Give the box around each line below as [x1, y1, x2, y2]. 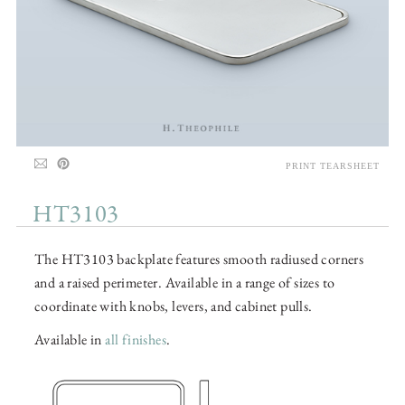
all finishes [105, 330, 167, 350]
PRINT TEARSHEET [286, 161, 380, 172]
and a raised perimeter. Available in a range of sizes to [34, 273, 335, 293]
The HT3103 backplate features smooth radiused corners [34, 250, 364, 269]
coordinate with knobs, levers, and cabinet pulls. [34, 297, 313, 316]
